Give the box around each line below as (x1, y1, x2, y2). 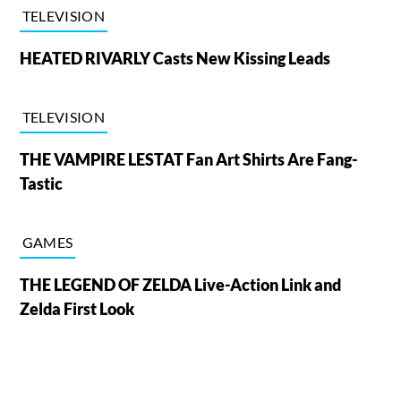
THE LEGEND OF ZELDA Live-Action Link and (19, 275, 342, 295)
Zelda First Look (19, 299, 134, 320)
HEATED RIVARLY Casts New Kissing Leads (19, 48, 330, 69)
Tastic (19, 174, 65, 194)
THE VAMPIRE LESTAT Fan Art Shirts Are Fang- (19, 149, 358, 170)
